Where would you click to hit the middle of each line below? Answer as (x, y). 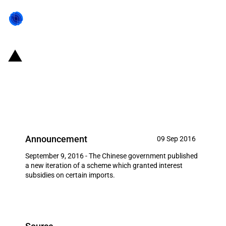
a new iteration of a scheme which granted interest (104, 165)
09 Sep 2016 (176, 139)
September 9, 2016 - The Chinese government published (111, 156)
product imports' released (98, 90)
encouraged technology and (104, 72)
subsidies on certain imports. (70, 175)
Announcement (56, 139)
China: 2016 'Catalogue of (98, 54)
